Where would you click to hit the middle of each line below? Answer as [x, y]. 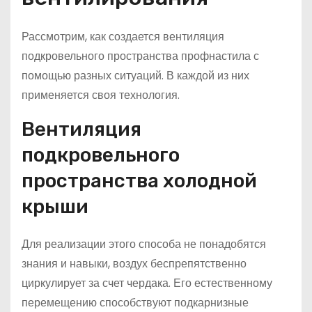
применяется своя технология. [101, 95]
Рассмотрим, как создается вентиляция [123, 37]
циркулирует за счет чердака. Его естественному [147, 283]
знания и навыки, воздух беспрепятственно [134, 264]
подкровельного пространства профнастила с [140, 56]
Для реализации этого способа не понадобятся [144, 244]
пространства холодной [139, 181]
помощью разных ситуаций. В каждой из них [135, 76]
